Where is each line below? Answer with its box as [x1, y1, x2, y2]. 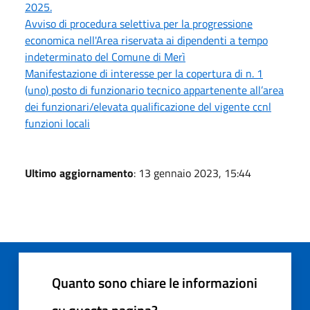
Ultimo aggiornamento [25, 165, 134, 182]
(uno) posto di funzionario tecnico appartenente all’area [25, 82, 284, 99]
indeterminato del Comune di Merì [25, 48, 185, 66]
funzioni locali [25, 115, 90, 132]
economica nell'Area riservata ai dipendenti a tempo [25, 32, 268, 49]
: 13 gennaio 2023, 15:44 [134, 165, 251, 182]
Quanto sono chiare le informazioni [52, 272, 257, 294]
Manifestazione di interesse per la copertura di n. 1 [25, 65, 263, 82]
